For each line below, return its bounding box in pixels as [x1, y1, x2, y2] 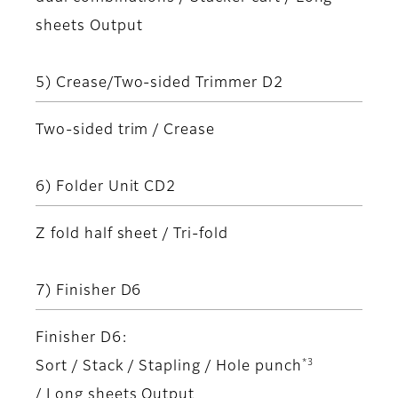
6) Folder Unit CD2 [36, 179, 177, 195]
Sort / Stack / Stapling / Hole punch [36, 359, 302, 374]
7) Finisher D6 [36, 283, 142, 298]
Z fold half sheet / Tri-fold [36, 227, 228, 242]
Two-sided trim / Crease [36, 123, 216, 138]
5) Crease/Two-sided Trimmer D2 [36, 76, 283, 91]
